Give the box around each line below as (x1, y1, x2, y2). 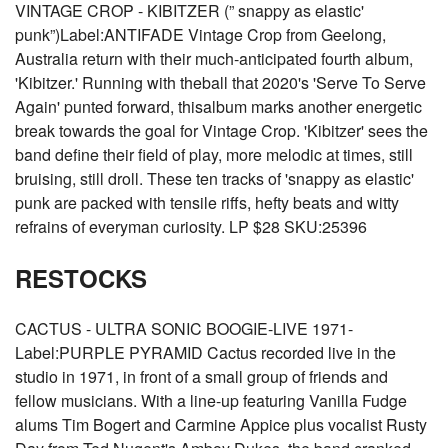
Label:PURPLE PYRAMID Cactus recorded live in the (15, 341, 396, 364)
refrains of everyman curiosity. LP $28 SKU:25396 (15, 215, 367, 238)
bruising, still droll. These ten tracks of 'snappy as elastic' (15, 167, 414, 190)
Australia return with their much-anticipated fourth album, (15, 47, 413, 70)
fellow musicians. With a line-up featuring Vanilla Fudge (15, 389, 407, 412)
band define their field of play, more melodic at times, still (15, 143, 413, 166)
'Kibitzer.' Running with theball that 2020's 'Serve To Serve (15, 71, 426, 94)
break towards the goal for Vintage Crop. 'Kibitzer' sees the (15, 119, 428, 142)
